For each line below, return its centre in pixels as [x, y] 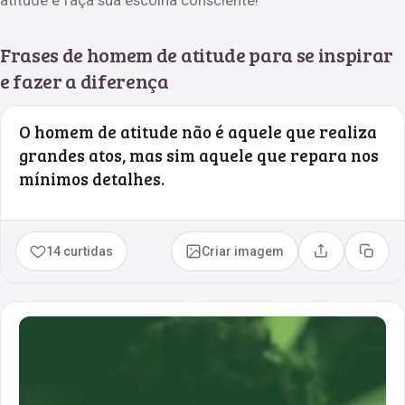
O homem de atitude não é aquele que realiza [198, 131]
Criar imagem [243, 251]
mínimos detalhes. [92, 178]
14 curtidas [80, 251]
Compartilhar [359, 257]
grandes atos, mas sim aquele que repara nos [199, 155]
